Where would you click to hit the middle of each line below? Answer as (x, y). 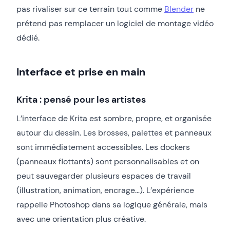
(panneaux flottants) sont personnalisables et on (108, 161)
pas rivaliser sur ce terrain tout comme (90, 9)
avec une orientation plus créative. (81, 219)
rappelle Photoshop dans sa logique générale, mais (112, 204)
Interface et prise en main (81, 72)
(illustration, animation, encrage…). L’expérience (105, 190)
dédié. (28, 37)
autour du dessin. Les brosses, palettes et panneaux (114, 132)
